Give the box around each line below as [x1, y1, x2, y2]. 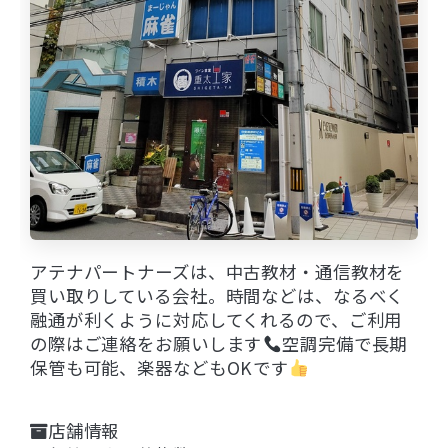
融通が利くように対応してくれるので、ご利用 [30, 306, 403, 332]
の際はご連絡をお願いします [30, 330, 263, 356]
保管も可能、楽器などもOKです [30, 354, 290, 380]
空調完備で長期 [282, 330, 408, 356]
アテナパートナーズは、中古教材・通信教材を [30, 258, 405, 284]
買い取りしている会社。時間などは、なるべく [30, 282, 405, 308]
